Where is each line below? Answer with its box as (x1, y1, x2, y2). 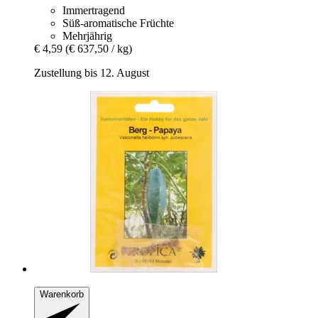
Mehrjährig (62, 29, 112, 42)
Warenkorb (40, 288, 84, 300)
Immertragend (62, 4, 125, 16)
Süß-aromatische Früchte (62, 16, 174, 29)
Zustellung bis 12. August (34, 66, 149, 79)
